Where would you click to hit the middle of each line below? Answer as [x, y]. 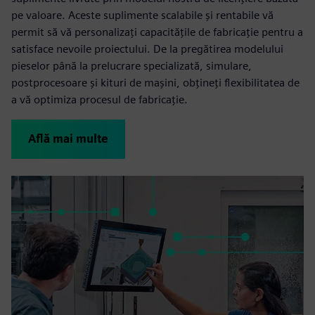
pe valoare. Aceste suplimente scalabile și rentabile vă [142, 15]
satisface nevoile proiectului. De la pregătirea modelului [147, 49]
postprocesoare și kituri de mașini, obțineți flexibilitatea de [155, 82]
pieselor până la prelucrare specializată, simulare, [131, 65]
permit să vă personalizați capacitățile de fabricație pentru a [157, 32]
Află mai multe [68, 139]
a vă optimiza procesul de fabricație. [99, 99]
